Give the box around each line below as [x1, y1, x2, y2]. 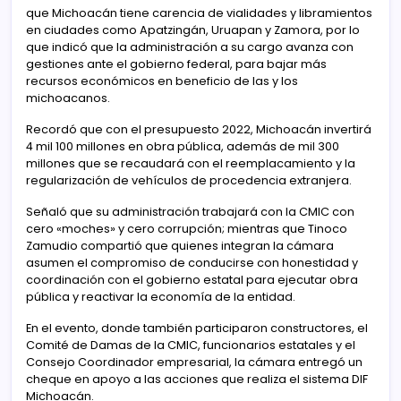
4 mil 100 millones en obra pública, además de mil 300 [26, 138, 339, 154]
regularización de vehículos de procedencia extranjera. [26, 172, 352, 188]
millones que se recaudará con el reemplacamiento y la [26, 155, 355, 171]
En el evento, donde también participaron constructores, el [26, 320, 368, 336]
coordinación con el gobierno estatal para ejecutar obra [26, 271, 358, 287]
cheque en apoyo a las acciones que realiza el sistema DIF [26, 371, 368, 387]
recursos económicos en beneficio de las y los [26, 73, 298, 89]
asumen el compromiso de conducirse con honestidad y [26, 254, 358, 270]
